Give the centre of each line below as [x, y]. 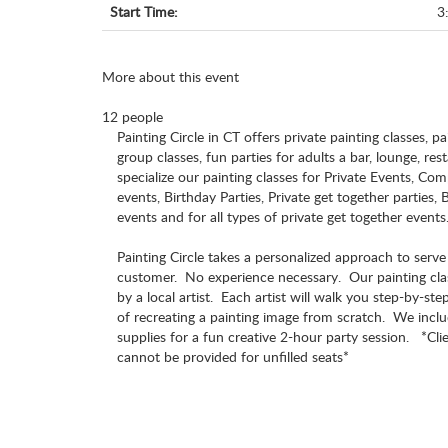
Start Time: [144, 11]
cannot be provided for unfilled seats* [233, 356]
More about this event [170, 76]
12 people [132, 116]
